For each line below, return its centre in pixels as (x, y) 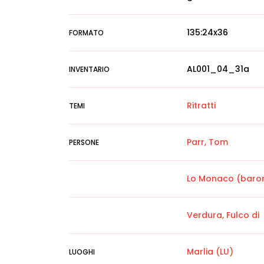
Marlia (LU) (210, 252)
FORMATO (86, 33)
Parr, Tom (207, 142)
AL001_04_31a (218, 69)
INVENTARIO (89, 69)
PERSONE (84, 142)
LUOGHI (82, 252)
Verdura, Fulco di (223, 215)
